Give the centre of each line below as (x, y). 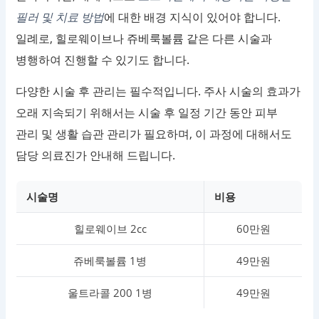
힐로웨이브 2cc (110, 229)
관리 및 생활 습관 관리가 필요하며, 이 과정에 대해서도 (154, 134)
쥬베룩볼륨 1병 (110, 261)
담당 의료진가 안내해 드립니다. (96, 156)
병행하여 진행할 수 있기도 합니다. (103, 60)
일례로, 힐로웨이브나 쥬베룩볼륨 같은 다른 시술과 (144, 39)
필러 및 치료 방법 (60, 17)
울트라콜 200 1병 (110, 293)
